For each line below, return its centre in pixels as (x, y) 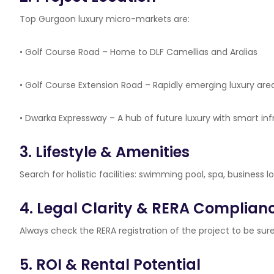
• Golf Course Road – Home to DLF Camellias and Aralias (139, 52)
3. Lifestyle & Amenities (105, 152)
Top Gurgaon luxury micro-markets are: (105, 19)
